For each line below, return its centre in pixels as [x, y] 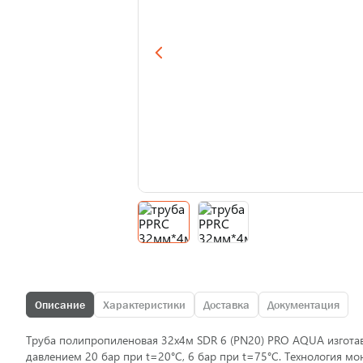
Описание [60, 305]
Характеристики [144, 305]
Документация [303, 305]
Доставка [226, 305]
